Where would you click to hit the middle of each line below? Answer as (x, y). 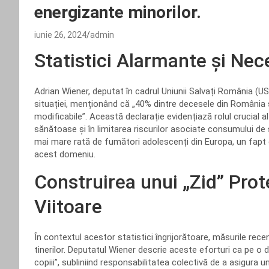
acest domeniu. (65, 154)
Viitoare (68, 207)
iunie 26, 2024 (60, 35)
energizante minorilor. (118, 12)
